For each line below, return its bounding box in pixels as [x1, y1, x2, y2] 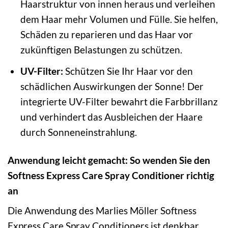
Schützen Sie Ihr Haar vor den [63, 65, 193, 77]
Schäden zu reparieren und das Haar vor [20, 28, 193, 41]
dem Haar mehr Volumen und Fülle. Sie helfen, [20, 13, 218, 25]
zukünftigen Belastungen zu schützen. [20, 44, 182, 56]
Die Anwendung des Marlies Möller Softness [8, 205, 196, 217]
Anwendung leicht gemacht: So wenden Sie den [8, 154, 210, 166]
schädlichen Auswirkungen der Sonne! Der [20, 80, 204, 92]
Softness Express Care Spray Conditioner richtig [8, 169, 214, 181]
